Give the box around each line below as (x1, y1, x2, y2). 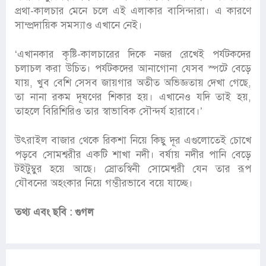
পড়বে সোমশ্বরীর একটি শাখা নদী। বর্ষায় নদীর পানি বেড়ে (15, 148, 251, 161)
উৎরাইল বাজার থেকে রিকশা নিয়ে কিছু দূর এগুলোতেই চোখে (15, 134, 251, 147)
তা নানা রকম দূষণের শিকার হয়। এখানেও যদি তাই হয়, (15, 91, 251, 104)
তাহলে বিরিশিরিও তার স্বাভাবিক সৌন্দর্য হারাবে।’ (15, 105, 202, 118)
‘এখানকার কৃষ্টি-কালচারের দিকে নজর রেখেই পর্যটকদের (15, 48, 251, 61)
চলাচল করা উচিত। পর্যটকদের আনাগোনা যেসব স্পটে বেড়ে (15, 62, 251, 75)
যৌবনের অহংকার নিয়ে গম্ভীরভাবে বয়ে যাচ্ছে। (15, 177, 193, 190)
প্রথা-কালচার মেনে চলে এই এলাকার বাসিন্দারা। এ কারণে (15, 5, 251, 18)
